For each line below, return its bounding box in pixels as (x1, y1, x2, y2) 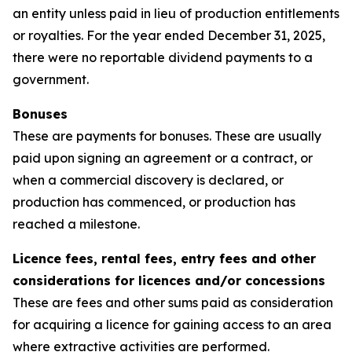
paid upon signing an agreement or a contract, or (13, 150, 313, 166)
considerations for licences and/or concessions (13, 273, 325, 288)
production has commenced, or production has (13, 194, 295, 210)
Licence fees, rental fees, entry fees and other (13, 251, 316, 266)
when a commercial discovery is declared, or (13, 172, 284, 188)
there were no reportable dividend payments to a (13, 49, 313, 65)
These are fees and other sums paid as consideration (13, 295, 333, 310)
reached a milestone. (13, 216, 140, 232)
